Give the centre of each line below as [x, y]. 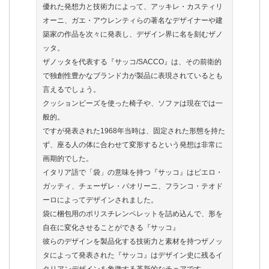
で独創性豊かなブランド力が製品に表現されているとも [133, 76]
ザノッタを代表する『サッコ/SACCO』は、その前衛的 [132, 62]
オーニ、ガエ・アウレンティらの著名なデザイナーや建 [133, 20]
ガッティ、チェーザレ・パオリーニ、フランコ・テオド [133, 186]
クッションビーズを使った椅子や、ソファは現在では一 [133, 103]
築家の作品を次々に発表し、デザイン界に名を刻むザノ [133, 34]
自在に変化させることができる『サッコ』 [111, 228]
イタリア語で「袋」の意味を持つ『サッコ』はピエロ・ [133, 172]
